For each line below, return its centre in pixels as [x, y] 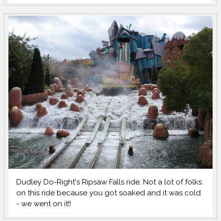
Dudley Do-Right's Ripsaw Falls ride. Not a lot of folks [109, 182]
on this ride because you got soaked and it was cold [109, 193]
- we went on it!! [44, 204]
